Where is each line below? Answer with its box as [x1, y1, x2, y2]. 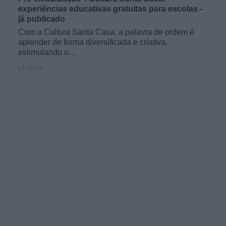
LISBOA [18, 64, 43, 72]
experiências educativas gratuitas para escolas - [18, 5, 202, 14]
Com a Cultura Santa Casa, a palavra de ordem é [18, 28, 194, 37]
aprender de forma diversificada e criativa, [18, 38, 167, 47]
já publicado [18, 15, 65, 24]
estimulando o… [18, 48, 77, 57]
